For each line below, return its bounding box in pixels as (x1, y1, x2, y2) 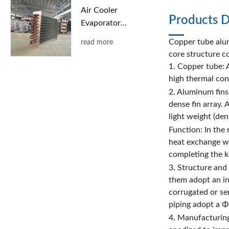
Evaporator (81, 18, 121, 27)
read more (81, 38, 113, 46)
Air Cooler (81, 6, 118, 14)
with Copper (81, 31, 126, 40)
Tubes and (81, 44, 117, 53)
